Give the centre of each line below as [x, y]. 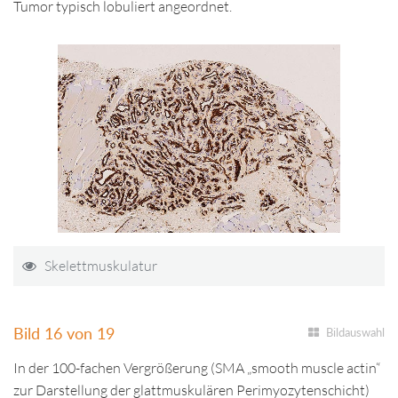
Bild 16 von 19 [64, 333]
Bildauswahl [355, 332]
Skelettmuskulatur [101, 266]
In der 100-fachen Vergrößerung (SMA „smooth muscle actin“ [197, 368]
